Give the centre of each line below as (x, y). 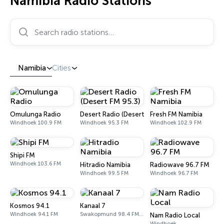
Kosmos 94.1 (30, 206)
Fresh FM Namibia (176, 114)
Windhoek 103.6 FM (35, 164)
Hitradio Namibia (105, 165)
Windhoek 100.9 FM (36, 123)
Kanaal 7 (93, 206)
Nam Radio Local (175, 215)
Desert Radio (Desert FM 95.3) (126, 114)
